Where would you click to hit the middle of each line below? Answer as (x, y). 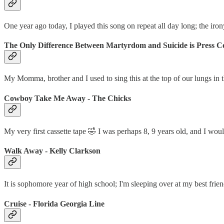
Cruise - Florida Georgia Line (54, 203)
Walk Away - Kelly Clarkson (52, 151)
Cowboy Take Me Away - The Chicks (67, 98)
